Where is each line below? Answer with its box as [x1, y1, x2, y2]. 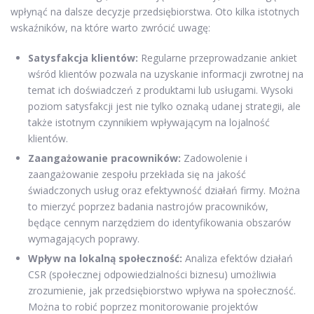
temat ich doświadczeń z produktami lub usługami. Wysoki [28, 83, 293, 97]
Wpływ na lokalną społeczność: [28, 251, 182, 265]
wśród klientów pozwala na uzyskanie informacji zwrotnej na [28, 67, 303, 81]
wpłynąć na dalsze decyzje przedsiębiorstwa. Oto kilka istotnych [11, 4, 299, 18]
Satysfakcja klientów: [28, 50, 138, 64]
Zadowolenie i [181, 151, 247, 165]
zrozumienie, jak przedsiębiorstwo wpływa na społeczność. [28, 283, 296, 297]
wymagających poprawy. [28, 231, 139, 245]
